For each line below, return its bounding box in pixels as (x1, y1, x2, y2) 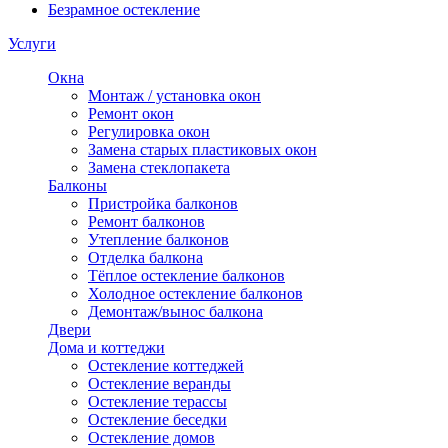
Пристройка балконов (88, 194, 238, 212)
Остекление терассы (88, 392, 227, 410)
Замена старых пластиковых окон (88, 140, 317, 158)
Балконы (48, 176, 107, 194)
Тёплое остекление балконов (88, 266, 285, 284)
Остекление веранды (88, 374, 231, 392)
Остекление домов (88, 428, 215, 446)
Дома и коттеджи (48, 338, 165, 356)
